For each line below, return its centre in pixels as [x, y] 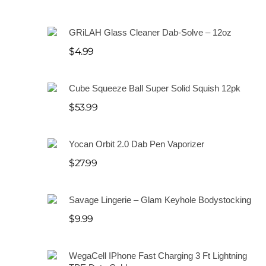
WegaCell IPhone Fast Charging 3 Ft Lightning [158, 255]
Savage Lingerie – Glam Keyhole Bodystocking [160, 199]
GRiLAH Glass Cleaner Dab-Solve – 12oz [150, 32]
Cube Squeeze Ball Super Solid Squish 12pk [155, 88]
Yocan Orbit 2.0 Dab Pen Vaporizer [137, 144]
